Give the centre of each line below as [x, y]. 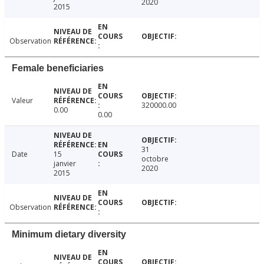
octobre [155, 159]
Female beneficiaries [58, 68]
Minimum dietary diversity [69, 234]
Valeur [22, 100]
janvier [65, 163]
